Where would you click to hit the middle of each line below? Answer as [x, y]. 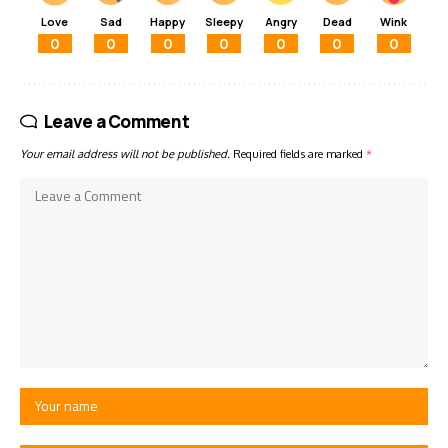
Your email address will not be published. [125, 154]
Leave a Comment [116, 122]
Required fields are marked [299, 154]
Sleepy [224, 22]
